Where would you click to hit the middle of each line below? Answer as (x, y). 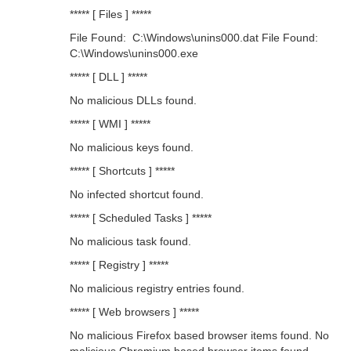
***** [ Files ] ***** (110, 14)
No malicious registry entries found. (157, 288)
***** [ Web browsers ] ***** (134, 312)
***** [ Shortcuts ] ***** (122, 171)
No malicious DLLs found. (133, 100)
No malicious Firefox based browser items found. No (199, 335)
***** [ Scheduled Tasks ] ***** (141, 218)
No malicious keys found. (132, 147)
